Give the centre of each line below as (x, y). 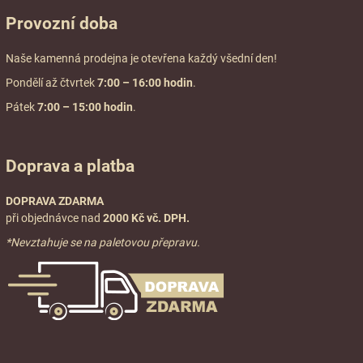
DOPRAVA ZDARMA (55, 201)
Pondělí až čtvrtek (52, 82)
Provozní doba (62, 23)
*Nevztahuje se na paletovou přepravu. (103, 242)
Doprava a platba (70, 167)
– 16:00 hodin (158, 82)
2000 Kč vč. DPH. (145, 218)
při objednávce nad (53, 218)
